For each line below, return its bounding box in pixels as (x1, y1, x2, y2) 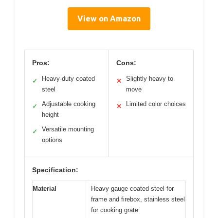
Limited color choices (126, 100, 186, 108)
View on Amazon (77, 14, 141, 23)
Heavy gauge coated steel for (91, 184, 174, 192)
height (42, 110, 59, 118)
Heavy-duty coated (42, 74, 95, 82)
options (42, 136, 62, 144)
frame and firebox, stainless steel (91, 195, 185, 203)
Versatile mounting (42, 125, 94, 133)
